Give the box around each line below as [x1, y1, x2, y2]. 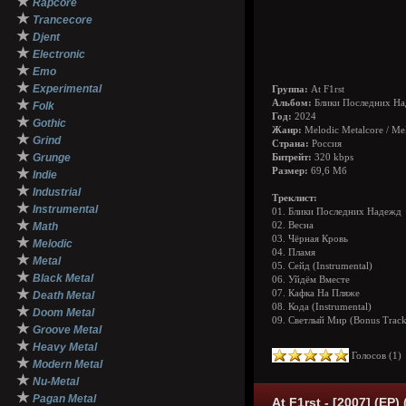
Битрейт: [272, 152, 312, 162]
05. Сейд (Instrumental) [272, 261, 372, 271]
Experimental [33, 82, 101, 95]
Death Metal [33, 289, 94, 302]
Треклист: [272, 193, 317, 203]
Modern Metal [33, 358, 102, 371]
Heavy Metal [33, 341, 97, 353]
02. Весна [272, 220, 314, 230]
